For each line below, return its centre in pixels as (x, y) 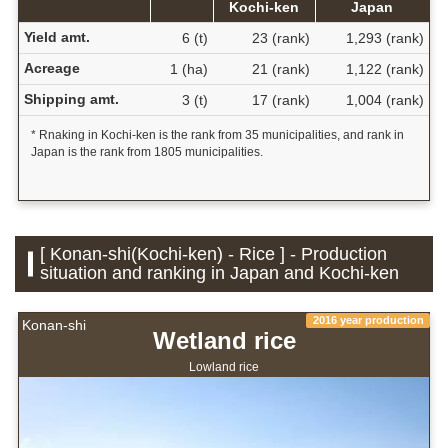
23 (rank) (280, 37)
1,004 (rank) (384, 99)
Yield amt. (56, 36)
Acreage (51, 67)
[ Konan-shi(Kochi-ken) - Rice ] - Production (214, 253)
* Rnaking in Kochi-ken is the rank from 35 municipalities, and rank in (217, 134)
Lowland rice (224, 366)
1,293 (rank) (384, 37)
